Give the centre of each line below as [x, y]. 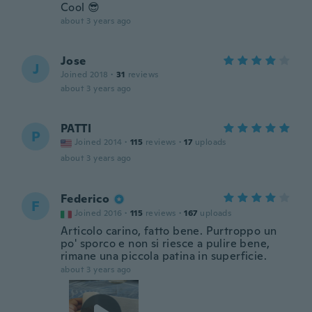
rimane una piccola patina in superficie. [164, 256]
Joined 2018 [85, 75]
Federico [85, 199]
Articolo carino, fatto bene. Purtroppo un [169, 231]
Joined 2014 [99, 142]
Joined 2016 [99, 213]
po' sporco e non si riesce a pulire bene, [165, 243]
